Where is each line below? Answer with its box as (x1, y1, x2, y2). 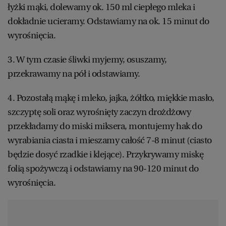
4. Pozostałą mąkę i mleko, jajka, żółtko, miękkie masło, (8, 92, 214, 103)
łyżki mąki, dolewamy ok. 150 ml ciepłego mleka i (8, 1, 195, 13)
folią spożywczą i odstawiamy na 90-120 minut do (8, 162, 199, 174)
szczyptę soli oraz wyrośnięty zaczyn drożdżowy (8, 106, 191, 118)
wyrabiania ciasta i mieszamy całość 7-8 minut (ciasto (8, 134, 212, 146)
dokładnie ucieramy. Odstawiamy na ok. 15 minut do (8, 15, 209, 27)
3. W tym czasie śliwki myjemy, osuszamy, (8, 53, 166, 65)
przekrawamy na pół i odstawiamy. (8, 68, 140, 79)
